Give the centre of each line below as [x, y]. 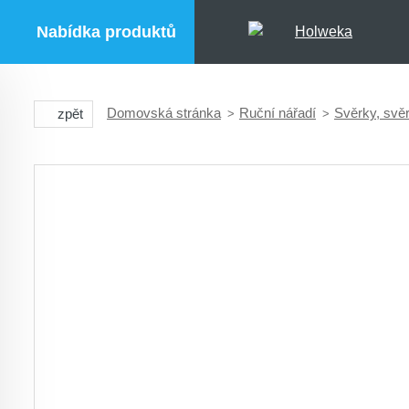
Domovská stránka [164, 113]
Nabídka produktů [106, 31]
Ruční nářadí [278, 113]
